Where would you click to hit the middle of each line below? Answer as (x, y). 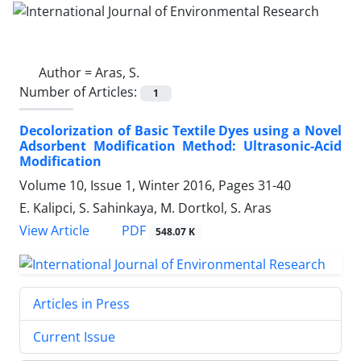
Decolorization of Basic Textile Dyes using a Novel (180, 130)
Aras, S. (117, 72)
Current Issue (74, 336)
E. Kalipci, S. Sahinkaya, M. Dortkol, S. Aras (145, 207)
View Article (54, 230)
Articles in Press (81, 303)
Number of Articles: (80, 91)
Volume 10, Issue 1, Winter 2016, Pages (139, 185)
